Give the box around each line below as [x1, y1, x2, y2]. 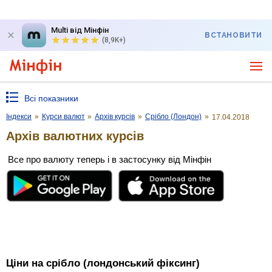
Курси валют [41, 112, 85, 121]
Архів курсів [95, 112, 135, 121]
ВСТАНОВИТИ [205, 31, 262, 39]
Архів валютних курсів [6, 129, 144, 143]
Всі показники [24, 93, 78, 103]
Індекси [6, 112, 32, 121]
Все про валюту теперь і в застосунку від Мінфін [8, 154, 211, 165]
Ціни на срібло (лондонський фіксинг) [6, 257, 200, 270]
